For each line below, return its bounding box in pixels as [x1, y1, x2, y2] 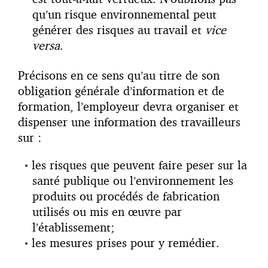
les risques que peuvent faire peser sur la [32, 157, 247, 173]
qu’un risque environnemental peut [32, 7, 217, 22]
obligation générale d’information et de [18, 83, 224, 99]
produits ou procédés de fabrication [32, 188, 220, 204]
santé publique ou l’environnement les [32, 173, 233, 188]
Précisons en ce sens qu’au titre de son [18, 68, 220, 83]
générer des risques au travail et [32, 22, 205, 38]
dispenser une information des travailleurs [18, 114, 240, 130]
